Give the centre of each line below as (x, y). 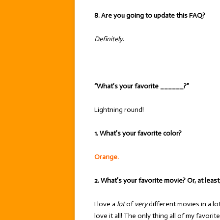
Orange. (107, 157)
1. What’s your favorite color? (138, 133)
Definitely (109, 39)
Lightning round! (119, 110)
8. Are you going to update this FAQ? (150, 15)
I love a (106, 204)
